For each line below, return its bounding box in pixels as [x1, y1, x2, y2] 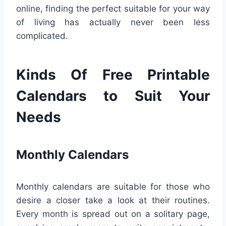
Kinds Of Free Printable [16, 66, 210, 84]
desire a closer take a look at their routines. [16, 195, 210, 206]
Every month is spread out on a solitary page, [16, 209, 210, 219]
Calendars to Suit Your [16, 87, 210, 105]
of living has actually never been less [16, 17, 210, 28]
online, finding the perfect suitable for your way [16, 4, 210, 14]
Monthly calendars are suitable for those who [16, 182, 210, 192]
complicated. [16, 31, 68, 41]
